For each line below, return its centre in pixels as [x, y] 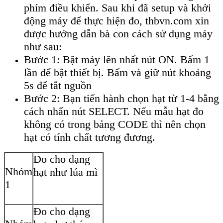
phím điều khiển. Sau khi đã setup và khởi [117, 8]
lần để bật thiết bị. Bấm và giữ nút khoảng [117, 73]
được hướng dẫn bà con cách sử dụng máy [118, 34]
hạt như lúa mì [65, 172]
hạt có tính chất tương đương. [90, 137]
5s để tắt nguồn [58, 86]
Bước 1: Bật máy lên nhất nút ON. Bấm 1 [117, 60]
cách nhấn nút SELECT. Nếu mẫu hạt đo [114, 111]
